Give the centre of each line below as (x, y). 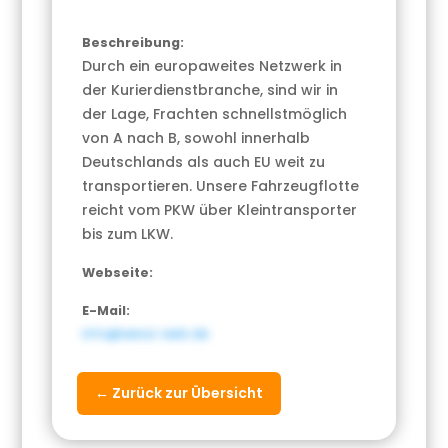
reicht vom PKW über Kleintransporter (220, 210)
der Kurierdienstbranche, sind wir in (210, 90)
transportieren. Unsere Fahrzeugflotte (221, 186)
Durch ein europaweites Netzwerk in (212, 66)
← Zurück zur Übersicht (179, 393)
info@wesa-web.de (146, 334)
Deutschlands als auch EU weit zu (204, 162)
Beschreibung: (133, 43)
